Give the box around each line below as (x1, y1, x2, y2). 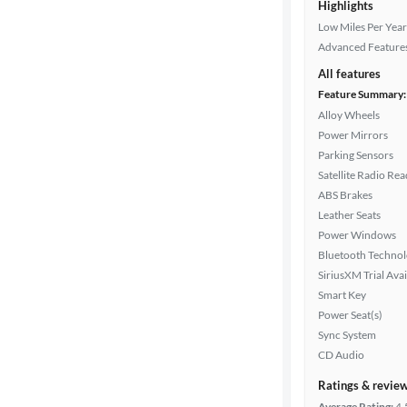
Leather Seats (318, 208, 381, 222)
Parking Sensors (318, 148, 393, 162)
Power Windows (318, 228, 396, 242)
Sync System (318, 328, 376, 342)
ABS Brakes (318, 188, 372, 202)
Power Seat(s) (318, 308, 382, 322)
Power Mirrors (318, 128, 388, 142)
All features (318, 66, 381, 81)
